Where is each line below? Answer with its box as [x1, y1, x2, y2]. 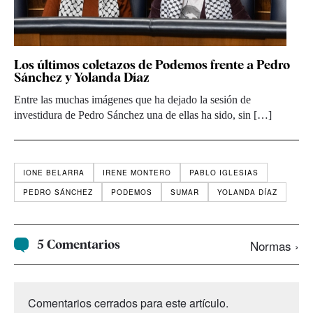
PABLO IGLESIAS [189, 168, 259, 178]
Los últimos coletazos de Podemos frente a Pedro [14, 57, 290, 73]
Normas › [250, 237, 299, 255]
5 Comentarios [37, 237, 121, 252]
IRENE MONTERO [103, 168, 171, 178]
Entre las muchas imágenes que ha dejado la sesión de [14, 94, 251, 106]
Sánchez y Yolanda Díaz [14, 70, 150, 85]
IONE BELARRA [23, 168, 85, 178]
